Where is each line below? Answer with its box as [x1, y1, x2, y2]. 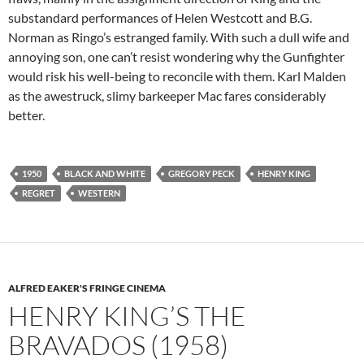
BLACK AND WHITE [64, 168, 145, 180]
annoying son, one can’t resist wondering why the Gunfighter [8, 49, 344, 65]
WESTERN [78, 188, 120, 199]
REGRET [22, 188, 55, 199]
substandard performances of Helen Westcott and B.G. [8, 10, 312, 26]
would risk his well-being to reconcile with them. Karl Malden [8, 68, 346, 84]
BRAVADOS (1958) [8, 328, 228, 362]
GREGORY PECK [168, 168, 235, 180]
